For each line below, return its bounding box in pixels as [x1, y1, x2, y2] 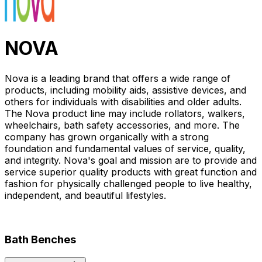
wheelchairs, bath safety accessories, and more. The [5, 119, 240, 131]
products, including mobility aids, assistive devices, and [5, 84, 246, 96]
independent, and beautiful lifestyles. [5, 189, 166, 201]
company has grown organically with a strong [5, 130, 209, 143]
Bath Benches [5, 233, 76, 247]
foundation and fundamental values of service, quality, [5, 142, 246, 154]
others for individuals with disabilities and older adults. [5, 95, 242, 108]
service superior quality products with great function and [5, 166, 257, 178]
